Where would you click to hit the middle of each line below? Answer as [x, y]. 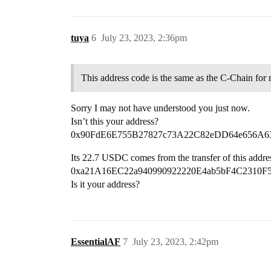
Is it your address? [105, 184]
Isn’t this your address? [115, 121]
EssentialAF [96, 242]
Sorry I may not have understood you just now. [160, 108]
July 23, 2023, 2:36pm [144, 38]
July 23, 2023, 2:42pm [175, 242]
